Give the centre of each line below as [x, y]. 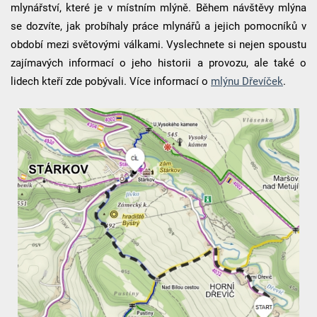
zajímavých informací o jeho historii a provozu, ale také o [158, 63]
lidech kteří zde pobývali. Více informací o [110, 81]
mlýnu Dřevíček [247, 81]
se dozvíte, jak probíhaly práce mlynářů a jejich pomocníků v [158, 26]
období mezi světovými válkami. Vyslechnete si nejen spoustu [158, 44]
